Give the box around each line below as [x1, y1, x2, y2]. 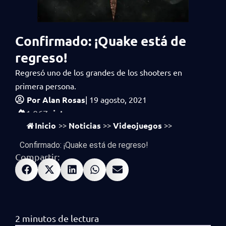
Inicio [35, 120, 56, 131]
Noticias [69, 120, 101, 131]
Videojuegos [113, 120, 162, 131]
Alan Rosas [40, 94, 85, 105]
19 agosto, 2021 [89, 94, 147, 104]
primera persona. [15, 80, 76, 91]
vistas [48, 107, 74, 119]
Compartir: [15, 151, 60, 162]
